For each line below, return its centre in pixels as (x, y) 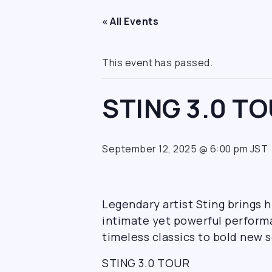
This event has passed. (157, 63)
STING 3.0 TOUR (146, 263)
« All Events (130, 21)
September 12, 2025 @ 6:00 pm (175, 149)
